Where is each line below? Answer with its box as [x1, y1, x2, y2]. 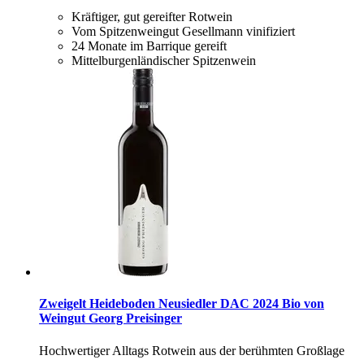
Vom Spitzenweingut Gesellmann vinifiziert [71, 24, 295, 39]
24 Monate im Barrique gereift [71, 39, 227, 54]
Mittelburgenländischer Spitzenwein [71, 54, 256, 68]
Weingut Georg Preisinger [39, 311, 182, 326]
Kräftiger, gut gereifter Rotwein [71, 10, 232, 24]
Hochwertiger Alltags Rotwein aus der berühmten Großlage [39, 343, 344, 357]
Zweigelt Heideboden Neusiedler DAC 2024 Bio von [39, 297, 324, 311]
